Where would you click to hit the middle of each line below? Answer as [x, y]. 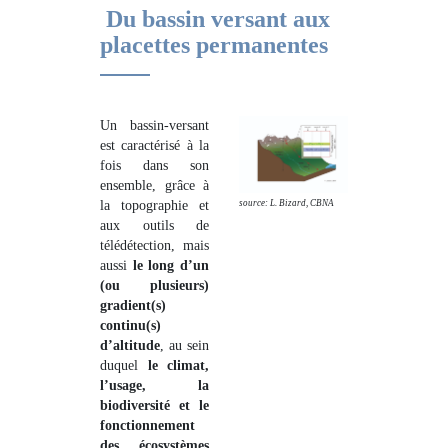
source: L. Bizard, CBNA [286, 203]
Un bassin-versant [154, 125]
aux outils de [154, 225]
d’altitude [130, 345]
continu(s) [130, 325]
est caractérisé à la [154, 145]
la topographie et [154, 205]
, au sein [184, 345]
